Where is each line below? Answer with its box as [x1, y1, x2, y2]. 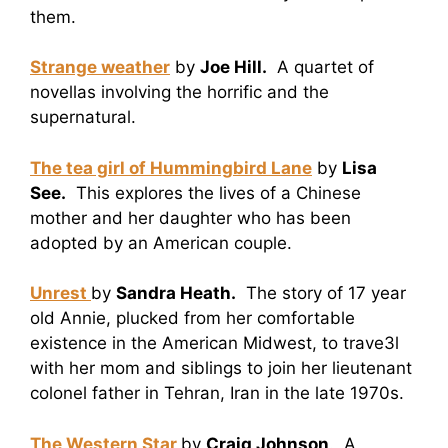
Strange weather [30, 57, 170, 78]
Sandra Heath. [116, 283, 236, 304]
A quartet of [267, 57, 374, 78]
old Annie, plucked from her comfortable [30, 308, 355, 329]
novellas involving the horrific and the [30, 82, 329, 103]
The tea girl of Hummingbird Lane [30, 157, 312, 178]
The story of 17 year [236, 283, 406, 304]
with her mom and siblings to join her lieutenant [30, 358, 412, 379]
